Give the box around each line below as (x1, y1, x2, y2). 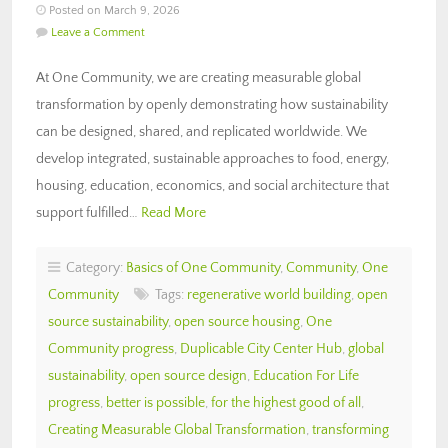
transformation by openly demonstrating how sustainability (36, 96, 388, 113)
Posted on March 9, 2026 (46, 3, 180, 17)
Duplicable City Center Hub (180, 340, 342, 357)
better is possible (106, 394, 205, 411)
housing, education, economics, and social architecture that (36, 177, 389, 194)
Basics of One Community (126, 259, 280, 276)
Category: (60, 259, 126, 276)
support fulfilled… (36, 204, 141, 221)
